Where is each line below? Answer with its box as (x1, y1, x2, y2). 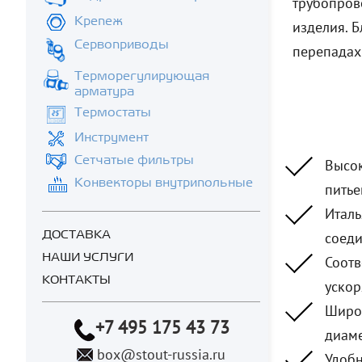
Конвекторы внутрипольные (74, 175, 253, 189)
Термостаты (74, 105, 151, 119)
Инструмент (74, 130, 149, 144)
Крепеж (74, 14, 123, 27)
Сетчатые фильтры (74, 153, 194, 166)
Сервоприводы (74, 37, 169, 51)
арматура (74, 84, 134, 98)
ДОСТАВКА (42, 228, 111, 241)
